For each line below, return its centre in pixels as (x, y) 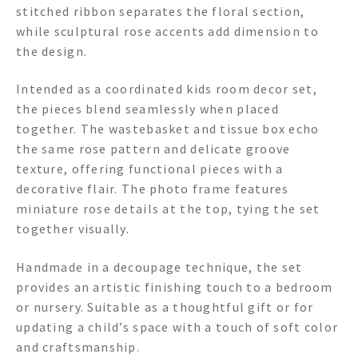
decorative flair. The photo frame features (153, 189)
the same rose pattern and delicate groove (153, 149)
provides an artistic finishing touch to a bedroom (175, 287)
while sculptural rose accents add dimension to (167, 31)
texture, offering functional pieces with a (150, 169)
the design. (52, 51)
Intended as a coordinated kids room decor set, (167, 89)
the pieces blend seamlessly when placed (147, 109)
